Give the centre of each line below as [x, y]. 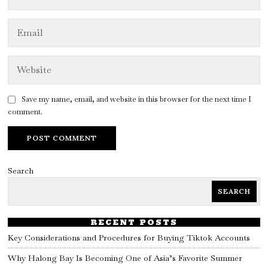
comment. [25, 112]
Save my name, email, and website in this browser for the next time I [137, 99]
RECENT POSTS [134, 222]
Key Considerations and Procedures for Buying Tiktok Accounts [129, 237]
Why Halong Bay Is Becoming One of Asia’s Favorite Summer [125, 258]
